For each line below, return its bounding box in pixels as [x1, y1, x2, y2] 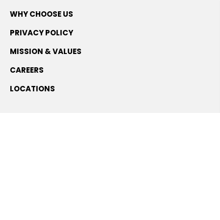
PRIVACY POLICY [10, 27, 73, 38]
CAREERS [10, 65, 44, 75]
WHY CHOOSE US [10, 9, 73, 19]
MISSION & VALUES [10, 46, 82, 56]
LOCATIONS [10, 83, 55, 94]
